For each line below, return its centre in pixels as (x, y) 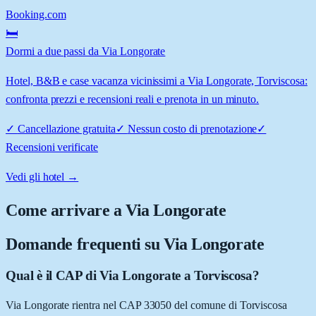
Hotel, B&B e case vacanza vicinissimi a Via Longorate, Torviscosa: (157, 80)
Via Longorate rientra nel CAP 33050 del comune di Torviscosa (147, 305)
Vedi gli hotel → (42, 176)
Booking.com (36, 14)
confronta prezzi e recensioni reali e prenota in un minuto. (133, 99)
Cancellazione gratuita (66, 128)
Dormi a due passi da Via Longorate (86, 51)
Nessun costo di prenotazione (192, 128)
